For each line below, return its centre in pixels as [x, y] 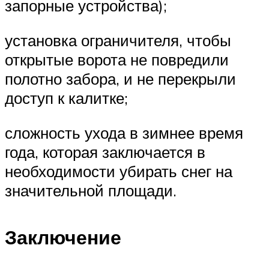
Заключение [63, 237]
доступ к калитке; [66, 98]
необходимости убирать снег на [119, 171]
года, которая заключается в [105, 152]
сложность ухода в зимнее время [124, 132]
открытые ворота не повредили [117, 60]
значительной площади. [91, 190]
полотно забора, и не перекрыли [120, 79]
